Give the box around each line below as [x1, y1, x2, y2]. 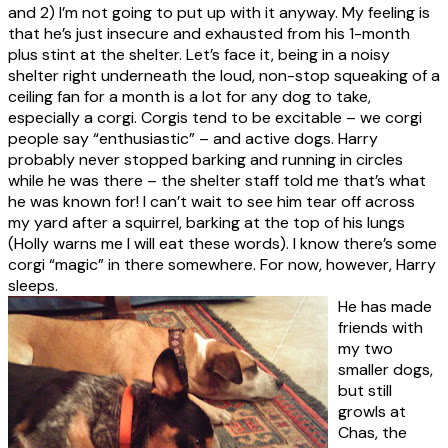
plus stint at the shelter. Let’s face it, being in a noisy [8, 43, 390, 65]
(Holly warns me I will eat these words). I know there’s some [8, 232, 437, 254]
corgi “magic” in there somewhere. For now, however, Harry [8, 253, 436, 275]
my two [338, 337, 393, 359]
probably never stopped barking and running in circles [8, 148, 403, 170]
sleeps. [8, 274, 58, 296]
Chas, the [338, 421, 407, 443]
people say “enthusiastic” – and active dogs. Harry [8, 127, 378, 149]
